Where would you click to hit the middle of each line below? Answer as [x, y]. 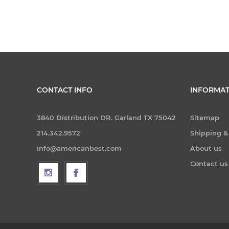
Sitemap [205, 117]
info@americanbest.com [79, 148]
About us [206, 148]
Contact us [209, 163]
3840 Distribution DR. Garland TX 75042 [106, 117]
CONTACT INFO [65, 90]
